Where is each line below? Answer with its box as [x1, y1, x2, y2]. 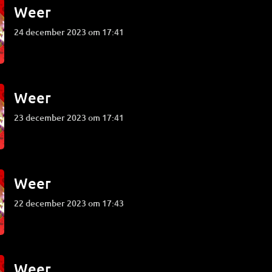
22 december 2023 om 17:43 [19, 197, 124, 209]
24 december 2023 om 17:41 [19, 26, 124, 38]
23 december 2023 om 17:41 [19, 112, 124, 123]
